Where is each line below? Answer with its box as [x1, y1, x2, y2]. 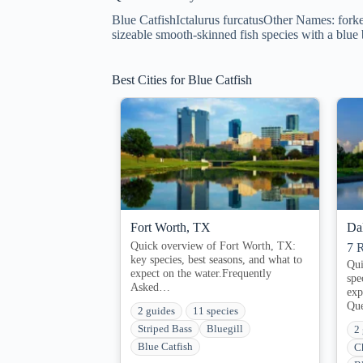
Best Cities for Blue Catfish [112, 72, 252, 87]
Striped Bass [138, 322, 192, 335]
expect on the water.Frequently [130, 266, 271, 280]
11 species [193, 305, 238, 317]
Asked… [130, 280, 170, 293]
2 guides [138, 305, 175, 317]
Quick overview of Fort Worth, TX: [130, 238, 296, 252]
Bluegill [207, 322, 243, 335]
